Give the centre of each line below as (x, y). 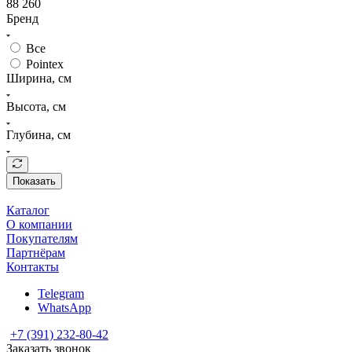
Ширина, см (39, 78)
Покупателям (42, 238)
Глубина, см (38, 134)
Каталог (28, 210)
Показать (34, 181)
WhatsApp (64, 307)
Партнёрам (36, 252)
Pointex (45, 64)
